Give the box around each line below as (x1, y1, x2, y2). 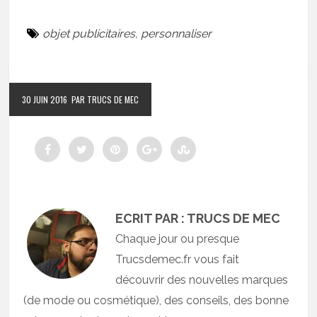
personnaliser (141, 27, 212, 40)
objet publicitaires (42, 27, 136, 40)
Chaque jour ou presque (115, 232, 240, 246)
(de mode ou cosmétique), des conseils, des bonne (23, 294, 289, 307)
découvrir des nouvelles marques (115, 273, 289, 287)
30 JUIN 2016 (22, 93, 68, 105)
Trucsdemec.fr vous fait (115, 253, 240, 266)
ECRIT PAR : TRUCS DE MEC (115, 211, 281, 226)
